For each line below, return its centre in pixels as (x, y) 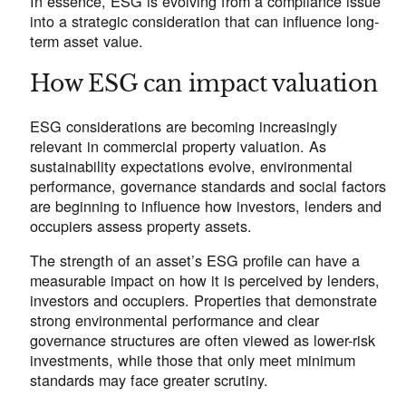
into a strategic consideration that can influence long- (205, 21)
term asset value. (87, 41)
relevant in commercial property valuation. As (179, 146)
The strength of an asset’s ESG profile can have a (195, 261)
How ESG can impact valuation (204, 83)
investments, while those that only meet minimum (193, 360)
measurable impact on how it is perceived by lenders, (205, 280)
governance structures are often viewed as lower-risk (203, 340)
